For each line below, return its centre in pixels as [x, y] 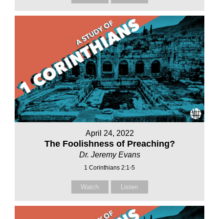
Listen [129, 187]
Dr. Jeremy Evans [109, 155]
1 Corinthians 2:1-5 [109, 168]
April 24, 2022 [109, 133]
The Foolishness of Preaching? [109, 144]
